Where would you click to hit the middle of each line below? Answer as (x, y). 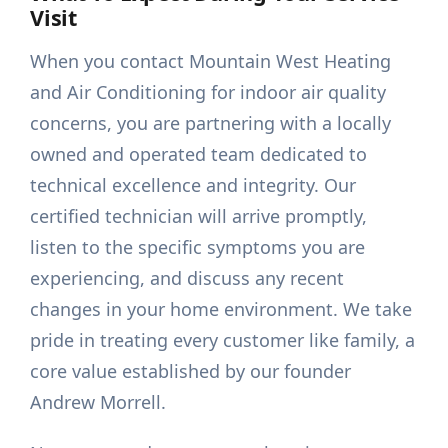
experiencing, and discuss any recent (187, 278)
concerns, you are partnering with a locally (211, 123)
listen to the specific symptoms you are (198, 247)
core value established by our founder (191, 371)
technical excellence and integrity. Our (193, 185)
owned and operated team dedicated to (199, 154)
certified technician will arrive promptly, (199, 216)
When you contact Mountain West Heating (211, 61)
